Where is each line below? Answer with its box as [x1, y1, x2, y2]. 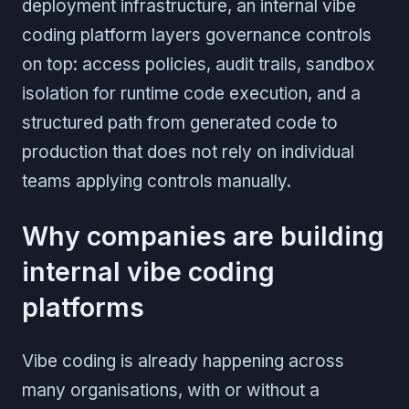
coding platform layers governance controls [22, 24, 372, 46]
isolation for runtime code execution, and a [22, 82, 361, 104]
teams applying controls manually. [22, 170, 291, 192]
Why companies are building [22, 219, 384, 252]
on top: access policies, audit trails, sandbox [22, 53, 375, 75]
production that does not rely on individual [22, 141, 354, 163]
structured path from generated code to [22, 111, 338, 133]
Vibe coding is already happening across [22, 350, 344, 372]
